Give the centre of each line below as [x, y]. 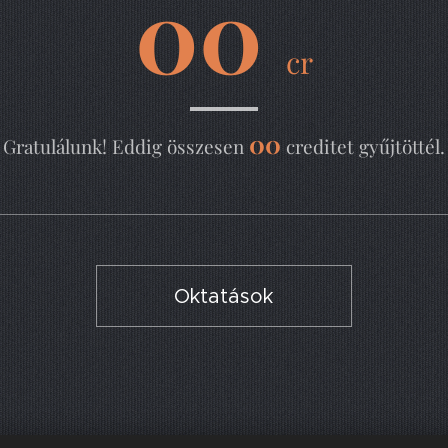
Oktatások [224, 296]
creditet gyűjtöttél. [363, 146]
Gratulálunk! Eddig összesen [126, 146]
